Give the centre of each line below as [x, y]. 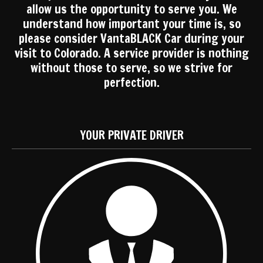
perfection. [131, 82]
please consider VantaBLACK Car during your [131, 38]
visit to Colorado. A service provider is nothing [131, 53]
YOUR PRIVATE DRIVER [131, 135]
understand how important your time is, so [131, 24]
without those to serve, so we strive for [131, 68]
